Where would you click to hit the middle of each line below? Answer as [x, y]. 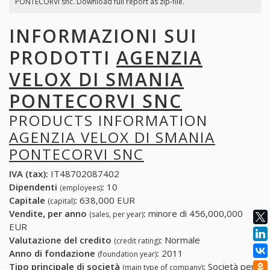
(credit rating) [137, 241]
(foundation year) [127, 254]
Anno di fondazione [53, 253]
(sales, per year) [116, 215]
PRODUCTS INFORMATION [108, 120]
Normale [181, 240]
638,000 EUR [106, 200]
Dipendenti [34, 187]
